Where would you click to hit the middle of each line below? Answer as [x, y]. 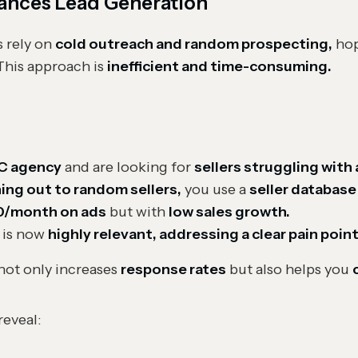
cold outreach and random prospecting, [194, 44]
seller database [303, 189]
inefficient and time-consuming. [219, 66]
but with [137, 212]
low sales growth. [229, 212]
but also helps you [289, 269]
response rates [173, 269]
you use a [215, 189]
